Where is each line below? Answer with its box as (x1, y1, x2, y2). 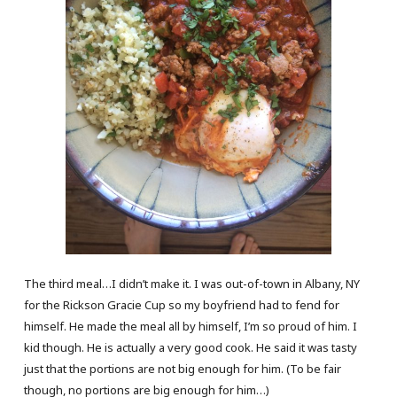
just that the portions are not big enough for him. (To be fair (23, 360, 341, 377)
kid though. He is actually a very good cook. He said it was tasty (23, 339, 357, 355)
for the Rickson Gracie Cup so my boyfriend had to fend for (23, 296, 339, 313)
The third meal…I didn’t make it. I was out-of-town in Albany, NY (23, 275, 360, 292)
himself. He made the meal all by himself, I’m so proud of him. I (23, 317, 357, 334)
